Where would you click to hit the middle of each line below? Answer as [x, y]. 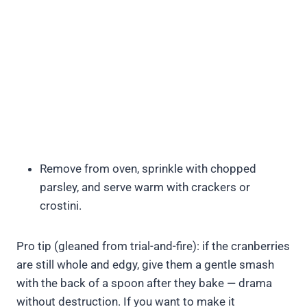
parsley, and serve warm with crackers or [145, 187]
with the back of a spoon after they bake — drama [144, 283]
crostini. [61, 206]
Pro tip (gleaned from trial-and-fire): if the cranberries [153, 246]
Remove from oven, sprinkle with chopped [148, 169]
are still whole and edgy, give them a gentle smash [145, 265]
